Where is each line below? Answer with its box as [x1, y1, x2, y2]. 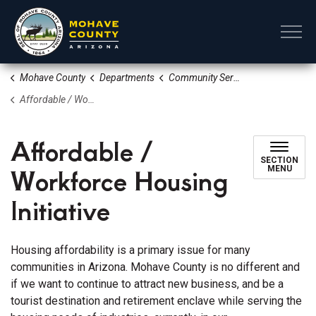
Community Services [168, 72, 233, 83]
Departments [99, 72, 154, 83]
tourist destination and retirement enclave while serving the [11, 294, 302, 308]
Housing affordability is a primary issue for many [11, 243, 250, 257]
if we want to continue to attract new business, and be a [11, 277, 284, 291]
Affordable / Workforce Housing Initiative [19, 94, 88, 105]
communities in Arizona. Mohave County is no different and [11, 260, 300, 274]
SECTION [260, 155, 298, 165]
